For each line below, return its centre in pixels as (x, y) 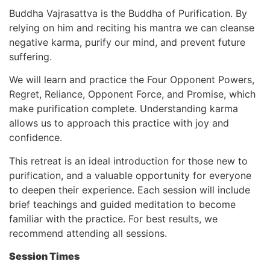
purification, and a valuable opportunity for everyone (130, 175)
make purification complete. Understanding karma (124, 109)
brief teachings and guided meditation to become (122, 204)
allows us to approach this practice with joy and (119, 123)
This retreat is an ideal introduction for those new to (128, 161)
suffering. (30, 56)
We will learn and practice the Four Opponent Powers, (132, 80)
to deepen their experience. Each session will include (130, 190)
